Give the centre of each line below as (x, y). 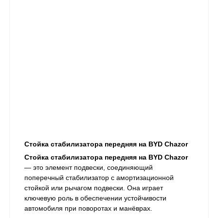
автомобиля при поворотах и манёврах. (88, 209)
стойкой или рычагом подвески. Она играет (94, 188)
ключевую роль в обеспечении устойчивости (95, 198)
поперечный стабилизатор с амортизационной (99, 178)
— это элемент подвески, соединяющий (89, 168)
